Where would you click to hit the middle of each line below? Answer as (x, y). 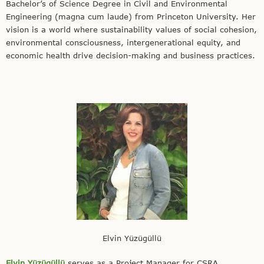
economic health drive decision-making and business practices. (131, 56)
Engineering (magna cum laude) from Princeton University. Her (131, 17)
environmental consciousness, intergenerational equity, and (123, 43)
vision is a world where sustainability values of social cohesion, (131, 30)
